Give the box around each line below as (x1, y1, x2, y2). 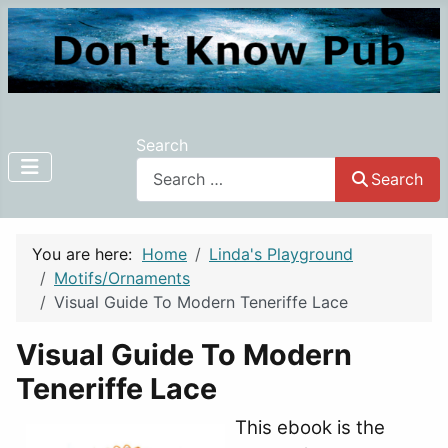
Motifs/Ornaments (54, 267, 190, 288)
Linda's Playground (209, 243, 353, 264)
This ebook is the (235, 415, 385, 439)
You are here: (32, 243, 142, 264)
